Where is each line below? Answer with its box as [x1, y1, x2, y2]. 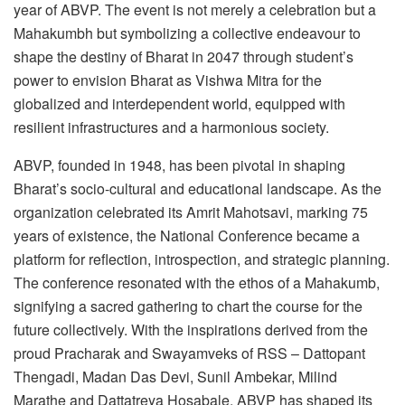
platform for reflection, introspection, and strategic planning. [14, 249, 390, 270]
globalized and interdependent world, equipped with [14, 93, 345, 115]
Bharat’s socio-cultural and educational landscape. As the [14, 178, 381, 200]
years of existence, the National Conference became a [14, 225, 360, 247]
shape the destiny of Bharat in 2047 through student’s [14, 46, 353, 68]
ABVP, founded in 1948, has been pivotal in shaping [14, 155, 345, 176]
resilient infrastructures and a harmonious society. [14, 117, 329, 138]
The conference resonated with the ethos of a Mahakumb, [14, 272, 380, 294]
